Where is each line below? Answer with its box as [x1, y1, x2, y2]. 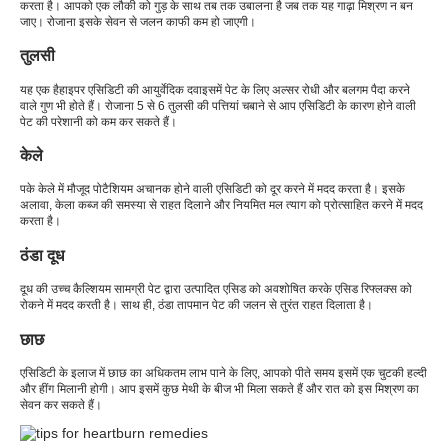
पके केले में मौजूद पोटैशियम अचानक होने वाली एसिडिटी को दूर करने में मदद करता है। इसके [20, 182, 405, 197]
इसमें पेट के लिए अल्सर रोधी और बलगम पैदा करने [202, 82, 410, 97]
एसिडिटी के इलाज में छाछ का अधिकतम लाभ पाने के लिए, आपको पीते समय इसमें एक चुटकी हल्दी [20, 365, 427, 380]
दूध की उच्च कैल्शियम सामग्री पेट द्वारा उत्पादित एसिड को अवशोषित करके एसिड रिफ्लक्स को [20, 282, 412, 297]
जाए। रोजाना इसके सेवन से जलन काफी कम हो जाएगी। [20, 14, 256, 29]
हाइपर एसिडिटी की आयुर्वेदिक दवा [59, 82, 202, 97]
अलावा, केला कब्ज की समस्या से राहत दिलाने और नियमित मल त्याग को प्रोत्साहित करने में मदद [20, 198, 423, 213]
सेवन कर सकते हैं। [20, 397, 102, 412]
